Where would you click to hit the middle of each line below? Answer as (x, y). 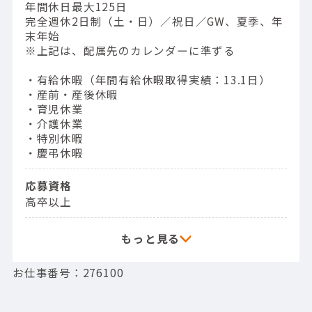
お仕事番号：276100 (68, 273)
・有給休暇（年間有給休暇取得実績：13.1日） (148, 79)
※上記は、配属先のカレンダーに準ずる (130, 50)
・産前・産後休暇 (72, 94)
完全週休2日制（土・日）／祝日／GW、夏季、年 (154, 21)
